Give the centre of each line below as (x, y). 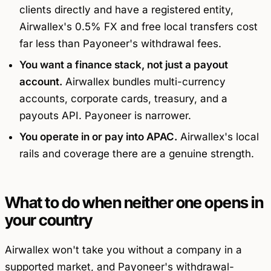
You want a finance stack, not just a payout (123, 65)
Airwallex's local (218, 136)
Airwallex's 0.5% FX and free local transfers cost (138, 27)
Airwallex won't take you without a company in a (123, 250)
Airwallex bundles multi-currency (144, 82)
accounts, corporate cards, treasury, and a (123, 99)
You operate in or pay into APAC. (98, 136)
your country (49, 220)
